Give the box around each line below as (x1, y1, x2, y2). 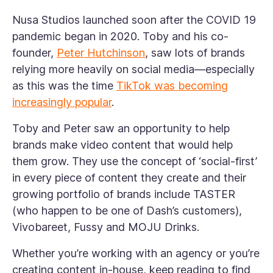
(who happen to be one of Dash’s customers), (12, 204, 242, 218)
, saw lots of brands (145, 46, 245, 60)
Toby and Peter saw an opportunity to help (12, 122, 230, 135)
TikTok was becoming (116, 79, 228, 93)
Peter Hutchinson (57, 46, 145, 60)
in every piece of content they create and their (12, 171, 246, 185)
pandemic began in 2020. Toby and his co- (12, 30, 229, 43)
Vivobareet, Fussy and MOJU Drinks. (12, 221, 199, 234)
